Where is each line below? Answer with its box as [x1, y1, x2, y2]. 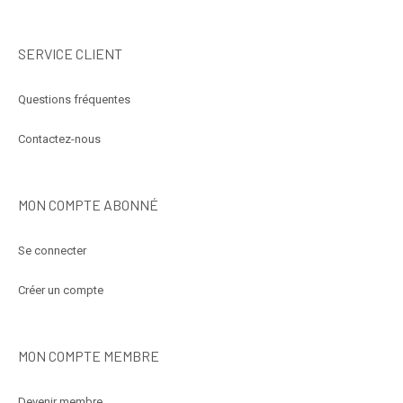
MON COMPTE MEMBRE [18, 347, 159, 365]
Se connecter [18, 244, 86, 258]
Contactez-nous [18, 132, 101, 147]
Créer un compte [18, 283, 103, 298]
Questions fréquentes [18, 93, 130, 107]
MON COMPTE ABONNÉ [18, 196, 158, 214]
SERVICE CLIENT [18, 45, 122, 63]
